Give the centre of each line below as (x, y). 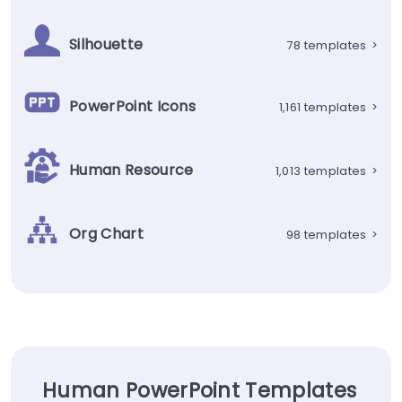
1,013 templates (321, 170)
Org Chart (106, 234)
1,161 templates (323, 107)
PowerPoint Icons (133, 107)
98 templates (326, 234)
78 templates (327, 45)
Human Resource (131, 170)
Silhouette (106, 45)
